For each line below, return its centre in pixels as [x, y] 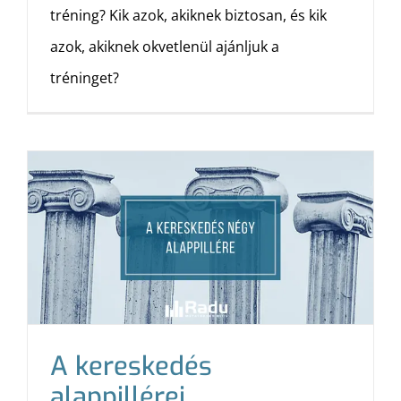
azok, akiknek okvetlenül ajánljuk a [165, 47]
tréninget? [85, 78]
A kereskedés [131, 367]
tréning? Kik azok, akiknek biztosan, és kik [188, 15]
